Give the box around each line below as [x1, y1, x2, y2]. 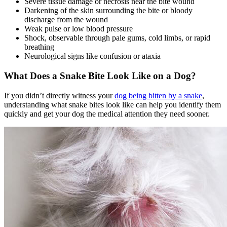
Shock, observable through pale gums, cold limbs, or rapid [24, 33, 210, 43]
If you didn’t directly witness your [4, 91, 115, 100]
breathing [24, 43, 54, 52]
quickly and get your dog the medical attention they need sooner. [4, 109, 212, 118]
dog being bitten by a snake [115, 91, 202, 100]
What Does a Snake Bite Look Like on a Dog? [4, 70, 201, 81]
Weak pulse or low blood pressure [24, 24, 133, 33]
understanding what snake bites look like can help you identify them [4, 100, 221, 109]
